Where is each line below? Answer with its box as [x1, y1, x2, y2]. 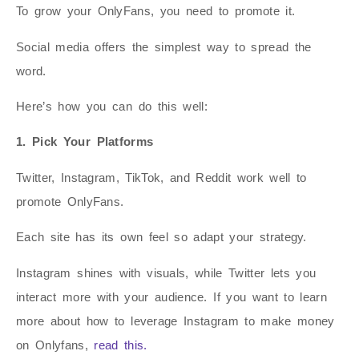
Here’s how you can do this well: [16, 99, 208, 113]
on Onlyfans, [16, 337, 95, 352]
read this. [94, 337, 147, 352]
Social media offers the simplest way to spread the [16, 39, 312, 54]
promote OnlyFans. [16, 194, 130, 208]
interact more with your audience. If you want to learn [16, 289, 327, 304]
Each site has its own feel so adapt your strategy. [16, 230, 313, 244]
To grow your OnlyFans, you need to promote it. [16, 4, 301, 18]
